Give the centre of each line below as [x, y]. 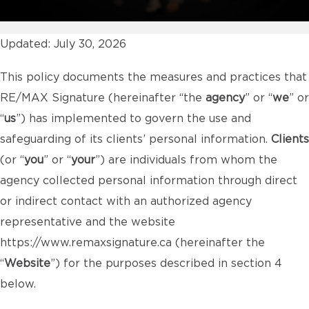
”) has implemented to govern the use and [133, 119]
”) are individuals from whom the [186, 160]
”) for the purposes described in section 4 [166, 263]
